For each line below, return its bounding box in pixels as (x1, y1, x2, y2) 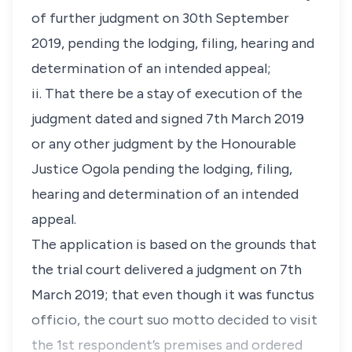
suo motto (144, 311, 218, 328)
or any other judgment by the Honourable (31, 135, 296, 152)
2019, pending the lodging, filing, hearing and (31, 35, 314, 52)
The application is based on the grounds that (31, 236, 317, 253)
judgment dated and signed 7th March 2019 (31, 110, 304, 127)
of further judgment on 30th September (31, 9, 289, 27)
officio (31, 311, 77, 328)
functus (262, 286, 314, 303)
